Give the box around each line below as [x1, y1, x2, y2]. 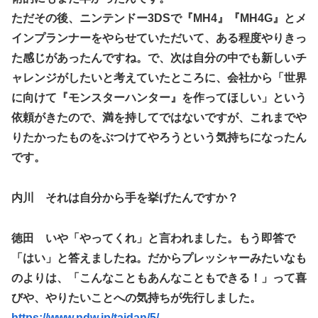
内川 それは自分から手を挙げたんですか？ [11, 191, 238, 204]
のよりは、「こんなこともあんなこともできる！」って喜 [11, 271, 307, 284]
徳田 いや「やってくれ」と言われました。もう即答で [11, 231, 295, 244]
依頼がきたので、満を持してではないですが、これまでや [11, 111, 307, 124]
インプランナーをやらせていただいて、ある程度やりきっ [11, 31, 307, 44]
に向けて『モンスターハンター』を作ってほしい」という [11, 91, 307, 104]
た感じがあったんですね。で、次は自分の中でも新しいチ [11, 51, 307, 64]
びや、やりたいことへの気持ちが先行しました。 [11, 291, 261, 304]
